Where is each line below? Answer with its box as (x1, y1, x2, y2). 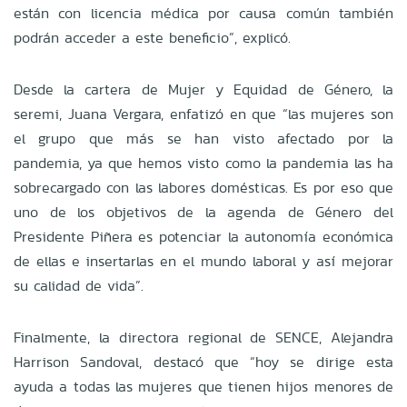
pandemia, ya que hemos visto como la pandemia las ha (14, 152, 393, 174)
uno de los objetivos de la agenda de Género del (14, 201, 393, 223)
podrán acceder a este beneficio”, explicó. (14, 26, 291, 48)
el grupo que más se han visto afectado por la (14, 127, 393, 149)
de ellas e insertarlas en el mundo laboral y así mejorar (14, 250, 393, 272)
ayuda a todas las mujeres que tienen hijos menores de (14, 375, 393, 397)
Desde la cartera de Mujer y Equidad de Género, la (14, 78, 393, 100)
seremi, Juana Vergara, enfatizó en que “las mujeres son (14, 103, 393, 124)
